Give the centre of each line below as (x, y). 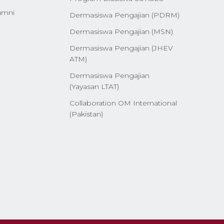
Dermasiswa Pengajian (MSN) (121, 31)
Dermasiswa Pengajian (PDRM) (124, 15)
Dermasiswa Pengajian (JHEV (121, 48)
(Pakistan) (86, 114)
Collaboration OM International (123, 103)
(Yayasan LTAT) (94, 86)
